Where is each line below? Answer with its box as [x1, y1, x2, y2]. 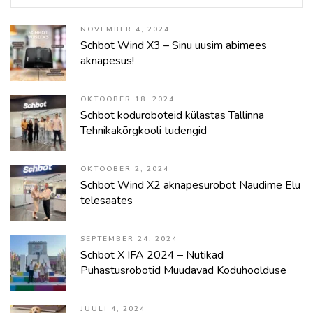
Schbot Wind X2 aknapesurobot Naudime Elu [80, 177, 300, 193]
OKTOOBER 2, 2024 [80, 164, 169, 174]
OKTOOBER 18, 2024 [80, 94, 175, 104]
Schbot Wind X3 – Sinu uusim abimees [80, 38, 267, 53]
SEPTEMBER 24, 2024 [80, 234, 177, 244]
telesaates [80, 193, 133, 208]
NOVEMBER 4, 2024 [80, 24, 170, 34]
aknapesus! [80, 53, 134, 68]
